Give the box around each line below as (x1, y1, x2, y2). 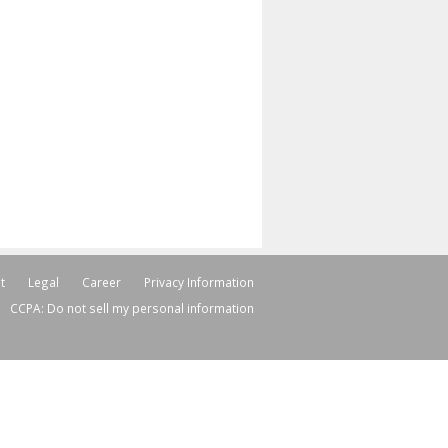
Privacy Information (143, 273, 254, 290)
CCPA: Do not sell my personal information (9, 300, 254, 317)
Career (81, 273, 121, 290)
